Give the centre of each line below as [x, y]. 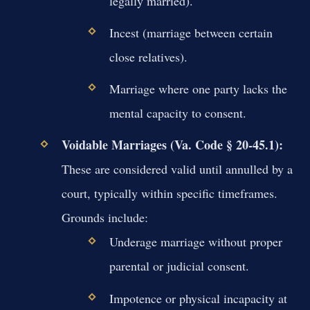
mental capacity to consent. [177, 113]
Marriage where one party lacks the [198, 89]
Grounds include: [104, 218]
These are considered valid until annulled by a [177, 169]
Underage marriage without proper [195, 242]
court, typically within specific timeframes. [169, 193]
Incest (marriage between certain [191, 32]
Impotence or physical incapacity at [198, 298]
